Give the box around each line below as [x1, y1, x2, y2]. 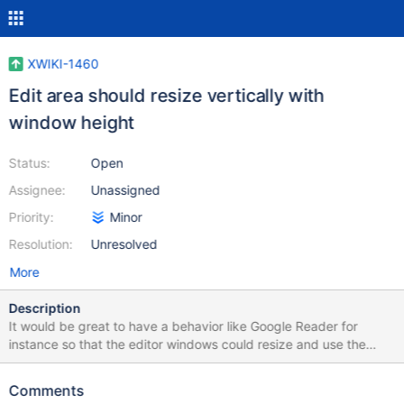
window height [8, 112, 134, 133]
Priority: [8, 209, 54, 225]
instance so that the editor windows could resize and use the [8, 336, 366, 352]
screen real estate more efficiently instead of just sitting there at [8, 354, 385, 370]
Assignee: [8, 182, 66, 197]
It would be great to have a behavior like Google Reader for [8, 318, 358, 334]
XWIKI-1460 [27, 56, 99, 71]
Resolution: [8, 236, 73, 252]
